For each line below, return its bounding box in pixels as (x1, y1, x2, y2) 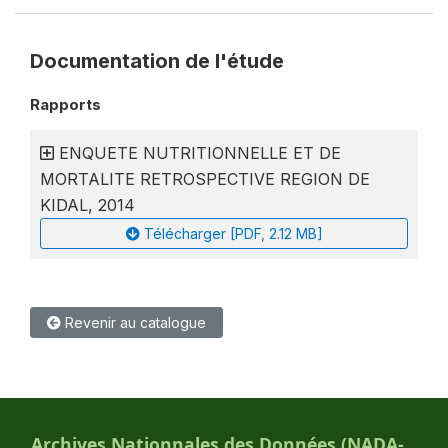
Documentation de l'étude (30, 49, 284, 73)
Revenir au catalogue (61, 314, 206, 331)
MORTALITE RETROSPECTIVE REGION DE (40, 169, 370, 189)
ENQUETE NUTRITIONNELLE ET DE (59, 143, 341, 163)
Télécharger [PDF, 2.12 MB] (143, 225, 323, 242)
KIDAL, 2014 (40, 195, 135, 215)
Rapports (30, 95, 101, 114)
